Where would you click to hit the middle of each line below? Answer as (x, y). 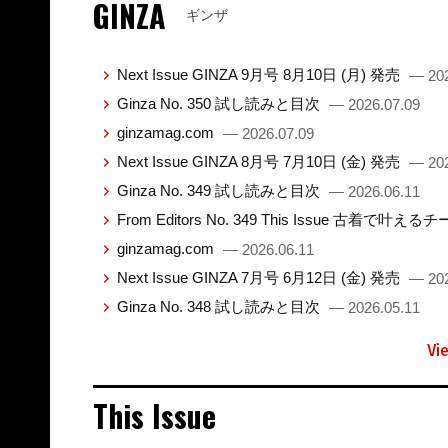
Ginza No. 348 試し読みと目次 (220, 306)
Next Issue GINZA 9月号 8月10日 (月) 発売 (260, 74)
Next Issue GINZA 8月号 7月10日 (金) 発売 (260, 161)
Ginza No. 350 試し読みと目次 (220, 103)
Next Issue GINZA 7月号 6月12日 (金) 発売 (260, 277)
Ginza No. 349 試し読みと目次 (220, 190)
